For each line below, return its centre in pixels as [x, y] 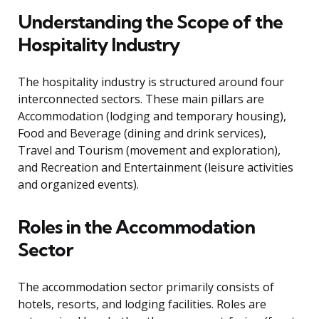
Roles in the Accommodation [136, 227]
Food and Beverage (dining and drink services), [142, 134]
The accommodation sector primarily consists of [146, 287]
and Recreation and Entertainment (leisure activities [156, 168]
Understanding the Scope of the [150, 22]
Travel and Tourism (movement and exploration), [149, 151]
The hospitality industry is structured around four [151, 82]
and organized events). [78, 185]
